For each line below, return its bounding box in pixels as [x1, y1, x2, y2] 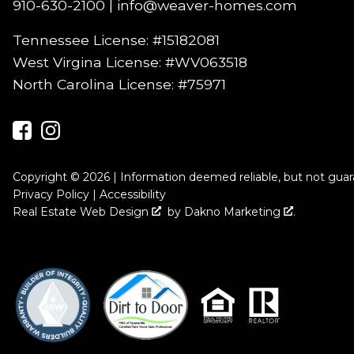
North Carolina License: [13, 76, 179, 93]
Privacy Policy [13, 187, 90, 202]
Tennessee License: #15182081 [13, 32, 220, 49]
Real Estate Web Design [13, 205, 153, 220]
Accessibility [100, 187, 167, 202]
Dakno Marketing [184, 205, 284, 220]
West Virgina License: [13, 54, 166, 71]
